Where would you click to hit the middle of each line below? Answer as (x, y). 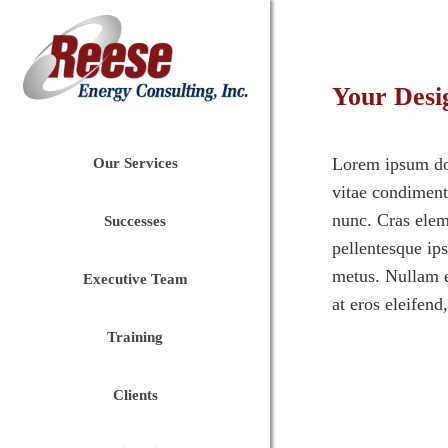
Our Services (135, 163)
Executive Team (135, 279)
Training (135, 337)
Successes (135, 221)
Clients (135, 395)
